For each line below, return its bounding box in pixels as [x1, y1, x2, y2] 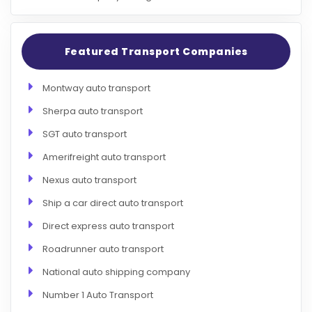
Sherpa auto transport [42, 104, 143, 118]
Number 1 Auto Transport [42, 288, 153, 302]
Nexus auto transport [42, 173, 136, 187]
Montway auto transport [42, 81, 150, 95]
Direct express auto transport [42, 219, 174, 233]
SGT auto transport [42, 127, 127, 141]
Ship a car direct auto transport [42, 196, 183, 210]
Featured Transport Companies [64, 44, 248, 58]
